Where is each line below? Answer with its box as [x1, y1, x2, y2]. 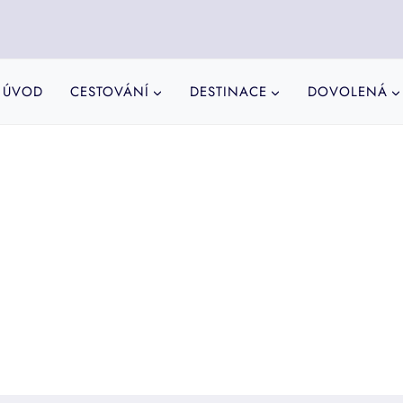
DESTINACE [189, 82, 267, 102]
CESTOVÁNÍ [69, 82, 149, 102]
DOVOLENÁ [307, 82, 388, 102]
